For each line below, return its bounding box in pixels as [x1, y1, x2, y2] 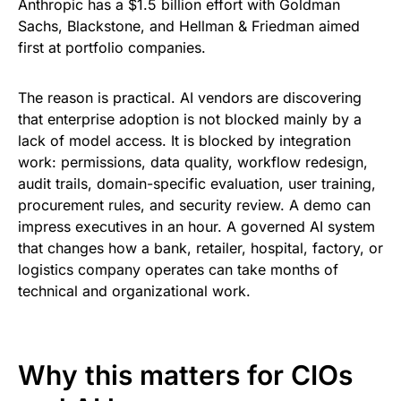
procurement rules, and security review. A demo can [18, 196, 371, 215]
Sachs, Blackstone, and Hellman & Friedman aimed [18, 17, 360, 36]
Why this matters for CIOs [18, 359, 353, 392]
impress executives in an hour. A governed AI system [18, 218, 375, 236]
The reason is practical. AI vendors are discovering [18, 89, 362, 107]
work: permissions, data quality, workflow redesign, [18, 153, 368, 172]
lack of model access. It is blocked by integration [18, 132, 351, 150]
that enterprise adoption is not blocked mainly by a [18, 110, 362, 129]
